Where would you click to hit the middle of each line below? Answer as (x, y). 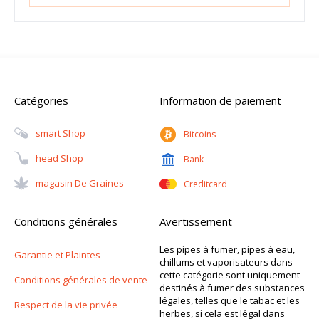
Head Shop (59, 158)
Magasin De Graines (80, 183)
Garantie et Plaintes (57, 255)
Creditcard (205, 184)
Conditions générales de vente (81, 280)
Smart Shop (61, 134)
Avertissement (196, 222)
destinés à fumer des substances (232, 288)
